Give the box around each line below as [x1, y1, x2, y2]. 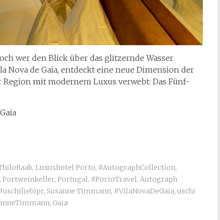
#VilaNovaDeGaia [114, 187, 174, 195]
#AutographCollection [98, 163, 175, 172]
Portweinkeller [2, 175, 55, 184]
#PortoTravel [91, 175, 137, 184]
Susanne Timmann [47, 187, 111, 195]
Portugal [57, 175, 88, 184]
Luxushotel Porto [35, 163, 95, 172]
